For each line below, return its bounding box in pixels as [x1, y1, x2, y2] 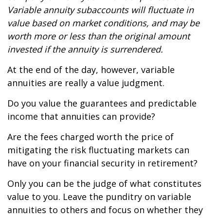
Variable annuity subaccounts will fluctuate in [7, 4, 194, 16]
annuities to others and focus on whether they [7, 204, 203, 216]
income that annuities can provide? [7, 110, 155, 122]
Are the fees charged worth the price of [7, 131, 174, 143]
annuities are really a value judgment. [7, 77, 164, 89]
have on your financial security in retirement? [7, 157, 198, 169]
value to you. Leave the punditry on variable [7, 191, 191, 202]
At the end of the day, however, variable [7, 64, 175, 75]
